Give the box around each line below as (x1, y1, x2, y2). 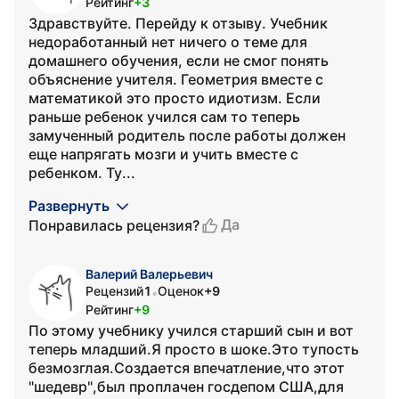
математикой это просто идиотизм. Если (28, 89, 321, 107)
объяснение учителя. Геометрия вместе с (28, 70, 323, 88)
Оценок (158, 283, 204, 298)
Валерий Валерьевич (85, 266, 213, 281)
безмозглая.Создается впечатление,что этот (28, 359, 345, 377)
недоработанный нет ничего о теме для (28, 33, 307, 51)
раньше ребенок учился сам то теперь (28, 108, 300, 126)
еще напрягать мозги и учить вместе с (28, 145, 298, 163)
